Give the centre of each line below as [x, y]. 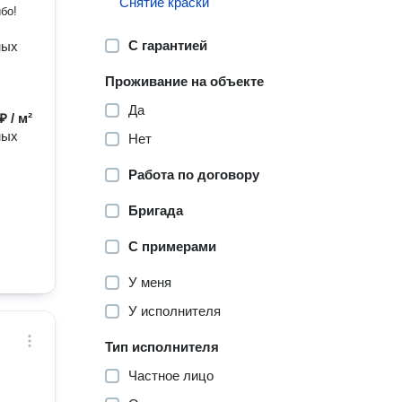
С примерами [173, 246]
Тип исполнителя [162, 347]
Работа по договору [194, 175]
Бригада [156, 210]
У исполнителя [175, 311]
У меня [150, 282]
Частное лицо [171, 376]
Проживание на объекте [185, 81]
